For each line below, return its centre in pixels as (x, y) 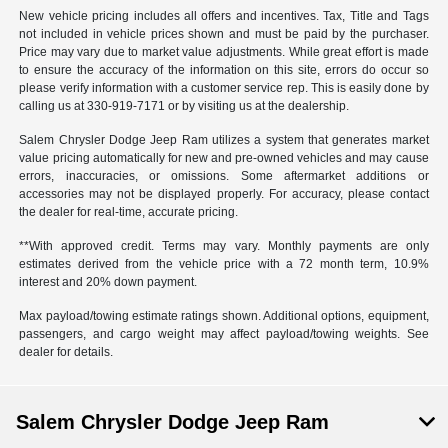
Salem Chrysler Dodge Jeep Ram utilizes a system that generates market (224, 139)
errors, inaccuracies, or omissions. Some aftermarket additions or (224, 175)
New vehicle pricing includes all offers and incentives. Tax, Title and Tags (224, 15)
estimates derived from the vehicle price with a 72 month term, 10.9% (224, 263)
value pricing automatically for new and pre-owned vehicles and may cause (224, 157)
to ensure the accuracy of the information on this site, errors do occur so (224, 69)
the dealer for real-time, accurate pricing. (129, 211)
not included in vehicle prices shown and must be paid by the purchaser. (224, 33)
